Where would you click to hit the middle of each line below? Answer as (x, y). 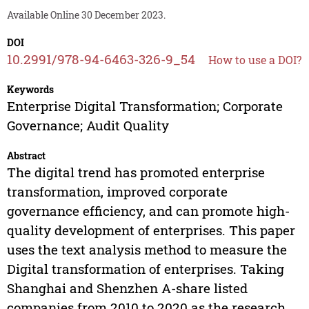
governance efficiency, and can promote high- (148, 211)
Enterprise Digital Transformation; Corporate (144, 106)
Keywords (30, 90)
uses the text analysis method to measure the (147, 250)
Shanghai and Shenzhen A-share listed (127, 288)
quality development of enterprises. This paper (151, 230)
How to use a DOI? (255, 60)
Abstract (26, 156)
